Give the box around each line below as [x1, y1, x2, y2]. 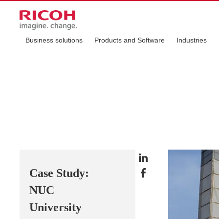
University [29, 201, 82, 214]
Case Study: [29, 167, 89, 179]
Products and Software [94, 36, 165, 44]
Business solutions [25, 36, 83, 44]
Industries [176, 36, 207, 44]
